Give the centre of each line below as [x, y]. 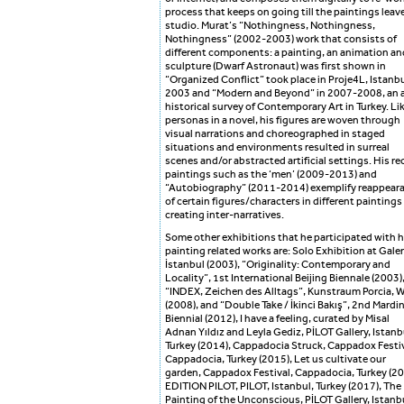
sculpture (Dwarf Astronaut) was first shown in [275, 66]
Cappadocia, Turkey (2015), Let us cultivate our [275, 359]
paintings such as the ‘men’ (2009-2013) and [271, 174]
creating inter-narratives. [225, 215]
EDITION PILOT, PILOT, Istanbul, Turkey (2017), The [283, 386]
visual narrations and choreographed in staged [275, 134]
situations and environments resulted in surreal [277, 147]
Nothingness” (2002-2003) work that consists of [281, 39]
